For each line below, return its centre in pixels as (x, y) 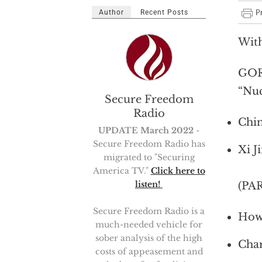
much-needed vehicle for (149, 225)
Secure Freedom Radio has (149, 144)
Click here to (178, 171)
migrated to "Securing (149, 157)
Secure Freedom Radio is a (149, 211)
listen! (149, 184)
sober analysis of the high (149, 238)
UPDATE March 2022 (146, 130)
